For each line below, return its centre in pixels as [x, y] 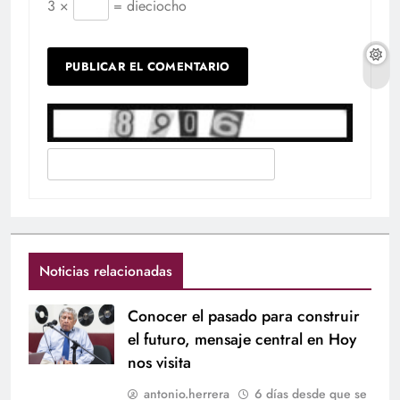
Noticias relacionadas [106, 271]
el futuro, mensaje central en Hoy [242, 340]
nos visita [159, 363]
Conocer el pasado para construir [244, 317]
